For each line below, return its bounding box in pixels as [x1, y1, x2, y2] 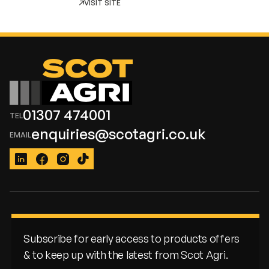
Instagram [61, 159, 102, 171]
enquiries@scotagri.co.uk [31, 124, 205, 143]
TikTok [82, 159, 111, 171]
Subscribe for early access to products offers [23, 232, 240, 246]
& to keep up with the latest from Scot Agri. [23, 248, 228, 262]
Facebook [40, 159, 82, 171]
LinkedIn [19, 159, 53, 171]
